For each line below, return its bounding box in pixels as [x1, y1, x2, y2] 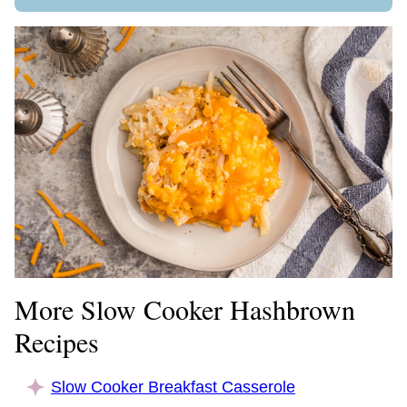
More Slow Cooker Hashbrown [15, 291, 355, 328]
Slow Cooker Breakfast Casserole [51, 378, 295, 397]
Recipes [15, 323, 99, 361]
